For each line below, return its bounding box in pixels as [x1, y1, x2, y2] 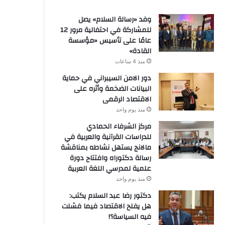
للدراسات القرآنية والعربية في [64, 130, 151, 144]
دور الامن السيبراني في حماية [62, 71, 151, 85]
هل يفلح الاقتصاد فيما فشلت [61, 199, 151, 213]
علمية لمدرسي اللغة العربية [67, 162, 151, 175]
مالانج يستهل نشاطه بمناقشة [60, 141, 151, 154]
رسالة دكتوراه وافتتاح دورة [69, 151, 151, 165]
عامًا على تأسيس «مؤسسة [68, 34, 151, 47]
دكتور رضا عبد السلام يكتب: [69, 189, 151, 202]
